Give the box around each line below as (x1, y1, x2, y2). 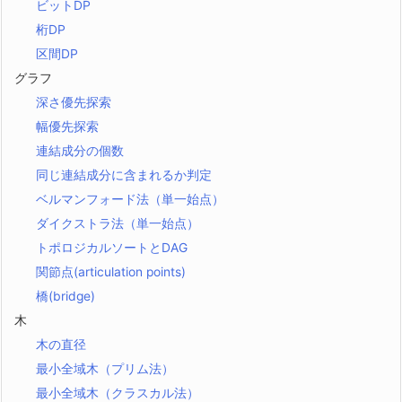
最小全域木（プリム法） (36, 362, 175, 377)
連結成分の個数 (36, 144, 125, 159)
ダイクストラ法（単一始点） (36, 216, 200, 232)
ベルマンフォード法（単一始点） (36, 192, 225, 207)
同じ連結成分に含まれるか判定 (36, 168, 213, 183)
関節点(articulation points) (36, 265, 187, 280)
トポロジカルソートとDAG (36, 240, 188, 256)
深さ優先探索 (36, 95, 112, 110)
